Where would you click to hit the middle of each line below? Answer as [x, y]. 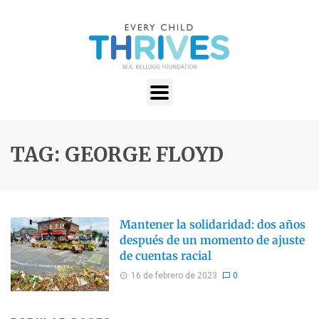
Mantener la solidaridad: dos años [212, 225]
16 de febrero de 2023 [174, 275]
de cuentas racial [165, 256]
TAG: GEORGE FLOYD [117, 155]
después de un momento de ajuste [212, 241]
